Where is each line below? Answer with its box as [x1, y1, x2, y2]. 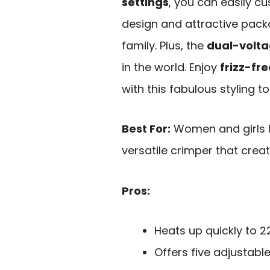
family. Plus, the [122, 37, 207, 53]
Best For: [122, 121, 171, 137]
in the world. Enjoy [122, 59, 220, 75]
